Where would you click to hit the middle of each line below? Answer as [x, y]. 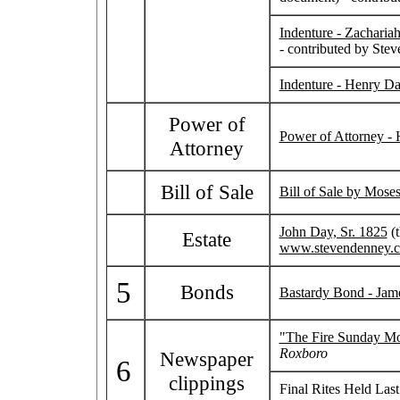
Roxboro [303, 354]
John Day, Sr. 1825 [333, 232]
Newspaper [207, 359]
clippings [207, 383]
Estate [207, 240]
